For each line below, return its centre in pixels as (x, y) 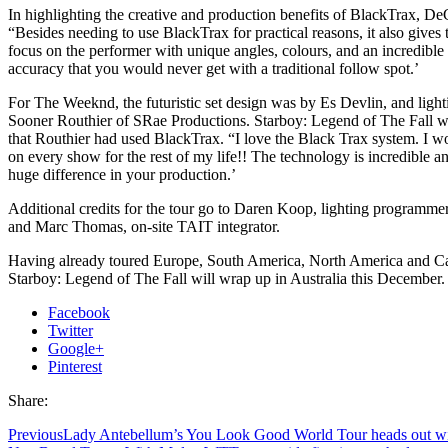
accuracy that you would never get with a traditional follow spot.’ (213, 68)
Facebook (79, 312)
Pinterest (75, 366)
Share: (28, 400)
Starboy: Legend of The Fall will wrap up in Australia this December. (226, 278)
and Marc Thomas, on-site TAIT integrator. (144, 226)
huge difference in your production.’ (122, 174)
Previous (35, 434)
